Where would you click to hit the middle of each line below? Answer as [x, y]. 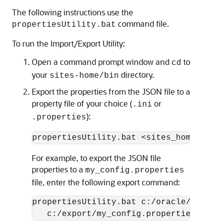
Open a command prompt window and [102, 62]
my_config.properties [135, 171]
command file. [142, 24]
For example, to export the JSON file [96, 158]
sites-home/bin [84, 76]
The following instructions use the [73, 12]
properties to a [58, 169]
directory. [137, 75]
